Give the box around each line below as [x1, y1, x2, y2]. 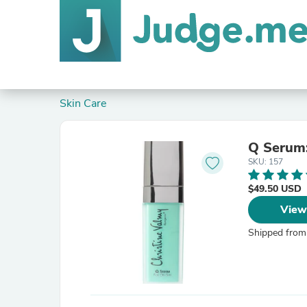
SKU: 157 [248, 156, 283, 167]
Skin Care [66, 96, 107, 111]
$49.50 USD [248, 182, 302, 195]
